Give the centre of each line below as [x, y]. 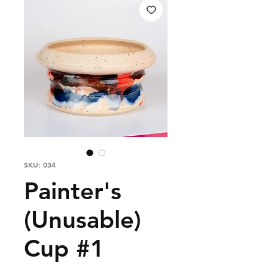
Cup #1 [64, 248]
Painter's [73, 191]
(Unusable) [83, 219]
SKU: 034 [40, 164]
